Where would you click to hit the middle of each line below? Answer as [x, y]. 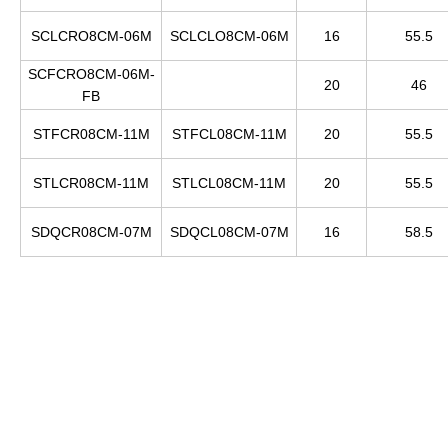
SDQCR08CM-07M [91, 232]
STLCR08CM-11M [91, 183]
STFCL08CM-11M [229, 134]
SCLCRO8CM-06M [91, 36]
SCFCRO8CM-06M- [91, 74]
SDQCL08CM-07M [229, 232]
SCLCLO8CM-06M [229, 36]
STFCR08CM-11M [91, 134]
